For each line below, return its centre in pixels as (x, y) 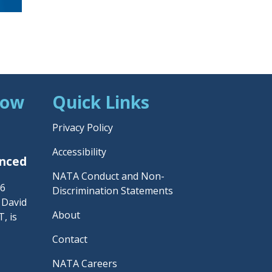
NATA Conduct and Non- (108, 176)
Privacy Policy (83, 127)
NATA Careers (85, 263)
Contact (70, 239)
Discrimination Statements (113, 190)
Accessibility (79, 151)
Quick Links (101, 102)
